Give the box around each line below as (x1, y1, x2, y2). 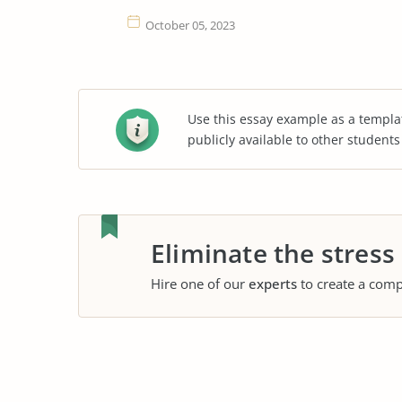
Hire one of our (151, 275, 249, 293)
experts (249, 275, 297, 293)
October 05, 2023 (145, 17, 235, 33)
